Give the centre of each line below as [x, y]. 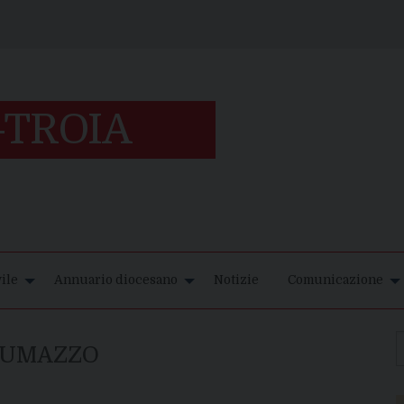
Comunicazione [335, 280]
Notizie [236, 280]
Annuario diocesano [116, 280]
